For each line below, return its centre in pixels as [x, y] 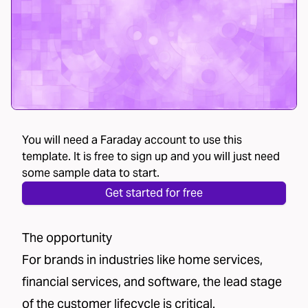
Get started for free [154, 192]
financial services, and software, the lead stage [152, 281]
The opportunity [67, 237]
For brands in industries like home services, [142, 259]
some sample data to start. [91, 173]
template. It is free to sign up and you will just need [151, 156]
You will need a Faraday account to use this [132, 140]
